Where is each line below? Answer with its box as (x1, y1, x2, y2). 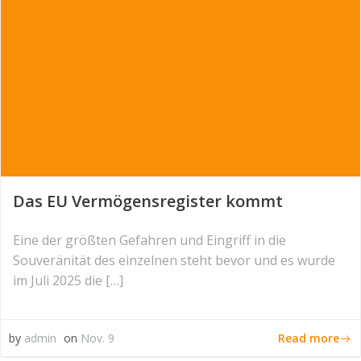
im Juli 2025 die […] (13, 272, 123, 289)
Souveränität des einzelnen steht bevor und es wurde (13, 251, 335, 269)
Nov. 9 (81, 330, 114, 346)
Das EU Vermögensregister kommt (13, 190, 283, 212)
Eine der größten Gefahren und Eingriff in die (13, 231, 286, 249)
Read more (278, 330, 339, 346)
